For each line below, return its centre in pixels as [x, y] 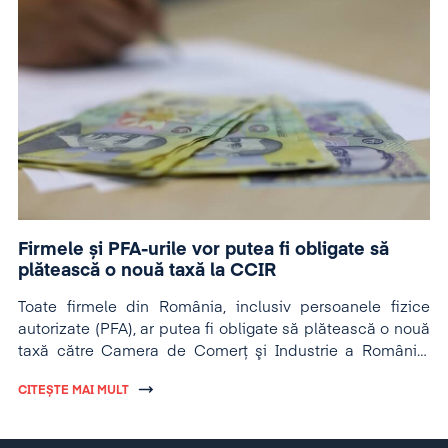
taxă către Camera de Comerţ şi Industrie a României [224, 351]
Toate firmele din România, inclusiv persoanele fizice [224, 307]
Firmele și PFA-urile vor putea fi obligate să [203, 249]
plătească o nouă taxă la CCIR [147, 270]
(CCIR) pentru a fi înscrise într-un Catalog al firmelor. [205, 373]
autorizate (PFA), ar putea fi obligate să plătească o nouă [224, 329]
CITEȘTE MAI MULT [73, 390]
